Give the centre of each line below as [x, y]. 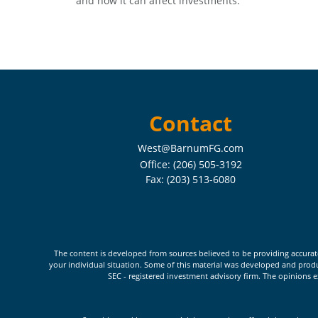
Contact [191, 123]
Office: [156, 164]
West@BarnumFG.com [191, 148]
